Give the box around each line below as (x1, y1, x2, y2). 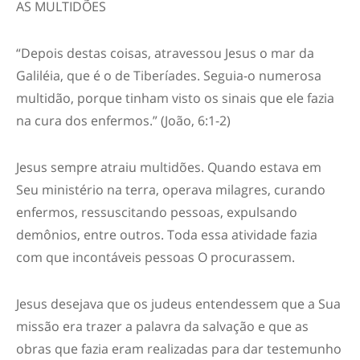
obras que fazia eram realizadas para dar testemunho (16, 340, 342, 358)
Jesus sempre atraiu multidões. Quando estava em (16, 158, 321, 176)
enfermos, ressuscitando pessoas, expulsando (16, 203, 297, 221)
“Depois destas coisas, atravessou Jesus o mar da (16, 44, 314, 62)
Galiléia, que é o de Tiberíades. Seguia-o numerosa (16, 67, 321, 84)
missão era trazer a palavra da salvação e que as (16, 317, 309, 335)
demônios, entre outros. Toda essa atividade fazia (16, 226, 317, 243)
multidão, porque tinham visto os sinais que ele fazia (16, 89, 334, 107)
